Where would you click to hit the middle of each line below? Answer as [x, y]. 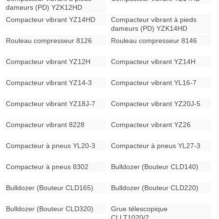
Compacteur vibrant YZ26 [151, 125]
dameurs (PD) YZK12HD [44, 7]
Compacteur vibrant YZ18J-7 [51, 104]
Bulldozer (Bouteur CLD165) [50, 188]
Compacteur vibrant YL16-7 [154, 83]
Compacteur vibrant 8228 [45, 125]
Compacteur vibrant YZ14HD [51, 20]
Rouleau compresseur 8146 [154, 41]
